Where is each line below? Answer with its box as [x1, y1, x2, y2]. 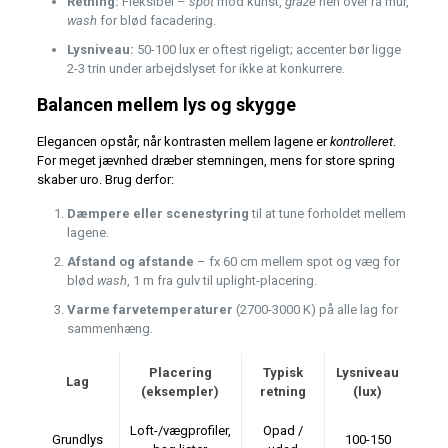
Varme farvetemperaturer [66, 302, 233, 318]
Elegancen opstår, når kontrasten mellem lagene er [36, 134, 330, 150]
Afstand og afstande [66, 254, 194, 270]
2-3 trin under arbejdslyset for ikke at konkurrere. [66, 61, 345, 77]
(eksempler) [141, 384, 220, 400]
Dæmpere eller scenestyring [66, 206, 249, 222]
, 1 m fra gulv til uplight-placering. [126, 273, 317, 289]
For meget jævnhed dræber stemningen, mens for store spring [36, 153, 395, 169]
